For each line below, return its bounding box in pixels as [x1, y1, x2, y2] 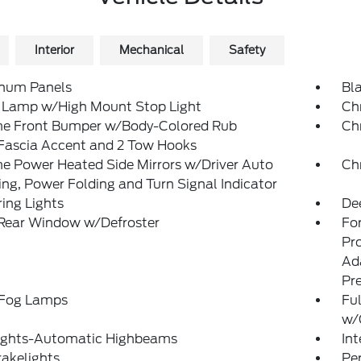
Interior [34, 44, 74, 56]
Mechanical [118, 44, 184, 56]
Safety [228, 44, 265, 56]
